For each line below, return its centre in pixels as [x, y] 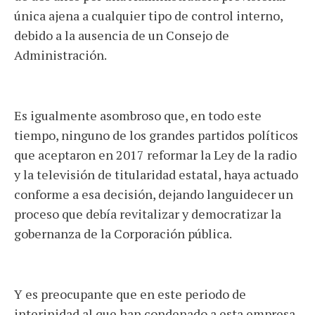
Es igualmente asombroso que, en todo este [138, 115]
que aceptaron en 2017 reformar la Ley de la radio [155, 155]
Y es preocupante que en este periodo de [130, 294]
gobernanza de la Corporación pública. [123, 233]
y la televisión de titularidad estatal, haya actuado [156, 174]
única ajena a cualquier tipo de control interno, [148, 15]
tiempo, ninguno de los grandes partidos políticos [156, 135]
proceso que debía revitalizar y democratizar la [148, 214]
